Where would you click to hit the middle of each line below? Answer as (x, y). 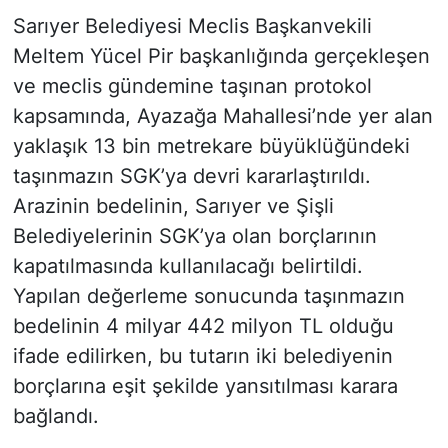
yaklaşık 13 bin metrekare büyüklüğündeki (211, 145)
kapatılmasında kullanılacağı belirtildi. (187, 265)
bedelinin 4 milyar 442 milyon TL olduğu (203, 325)
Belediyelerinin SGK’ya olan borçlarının (194, 235)
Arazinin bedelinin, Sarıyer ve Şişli (173, 205)
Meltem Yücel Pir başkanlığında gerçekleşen (221, 55)
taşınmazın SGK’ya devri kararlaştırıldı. (191, 175)
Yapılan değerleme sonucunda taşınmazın (208, 295)
